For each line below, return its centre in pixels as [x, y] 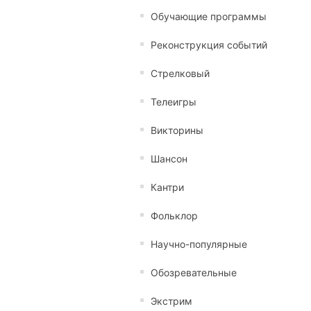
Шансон [169, 159]
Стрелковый [180, 73]
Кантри [167, 187]
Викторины [177, 130]
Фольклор [174, 216]
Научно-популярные [199, 244]
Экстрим [171, 301]
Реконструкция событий [209, 45]
